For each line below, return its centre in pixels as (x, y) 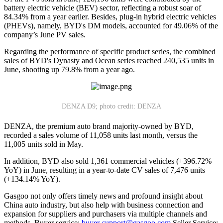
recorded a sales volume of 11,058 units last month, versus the (101, 135)
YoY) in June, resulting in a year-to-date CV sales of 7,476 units (105, 170)
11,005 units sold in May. (44, 144)
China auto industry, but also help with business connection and (104, 205)
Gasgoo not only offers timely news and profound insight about (103, 196)
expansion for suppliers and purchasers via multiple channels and (106, 214)
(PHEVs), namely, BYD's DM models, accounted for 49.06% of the (111, 25)
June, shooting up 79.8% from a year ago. (69, 69)
